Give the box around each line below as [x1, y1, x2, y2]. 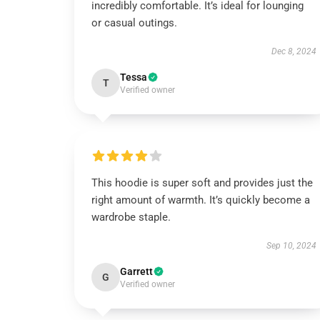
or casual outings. [91, 16, 177, 29]
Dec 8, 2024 [271, 46, 316, 56]
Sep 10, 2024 [266, 241, 316, 251]
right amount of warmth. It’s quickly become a [91, 194, 310, 206]
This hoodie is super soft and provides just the [91, 176, 313, 189]
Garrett [120, 266, 153, 277]
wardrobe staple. [91, 211, 171, 224]
